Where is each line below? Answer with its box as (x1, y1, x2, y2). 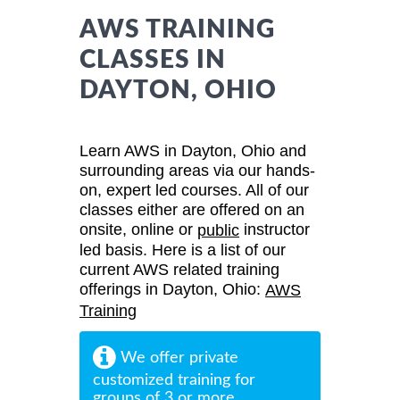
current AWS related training (79, 261, 279, 279)
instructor (239, 220, 310, 238)
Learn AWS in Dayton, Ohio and (79, 141, 306, 160)
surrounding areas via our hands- (79, 161, 315, 179)
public (197, 221, 239, 240)
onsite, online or (79, 220, 197, 238)
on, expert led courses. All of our (79, 180, 309, 199)
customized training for (93, 371, 255, 388)
